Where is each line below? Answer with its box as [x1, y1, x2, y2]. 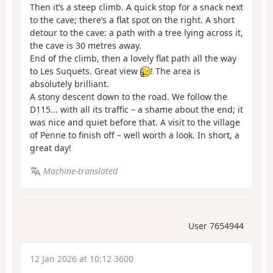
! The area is [151, 65, 200, 77]
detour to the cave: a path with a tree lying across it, [30, 26, 243, 38]
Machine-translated [43, 165, 118, 177]
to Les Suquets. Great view [30, 65, 140, 77]
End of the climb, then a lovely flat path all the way [30, 52, 236, 64]
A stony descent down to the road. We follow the [30, 90, 227, 102]
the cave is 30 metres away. [30, 39, 141, 51]
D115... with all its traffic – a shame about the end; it [30, 103, 243, 115]
